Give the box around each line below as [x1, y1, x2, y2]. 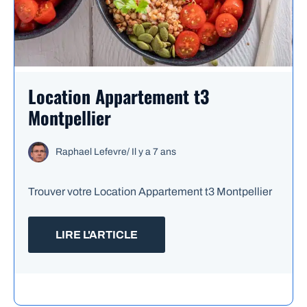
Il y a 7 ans [132, 146, 176, 157]
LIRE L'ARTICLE [56, 228, 138, 241]
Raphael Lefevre [56, 146, 127, 157]
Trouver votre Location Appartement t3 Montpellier [28, 185, 272, 197]
